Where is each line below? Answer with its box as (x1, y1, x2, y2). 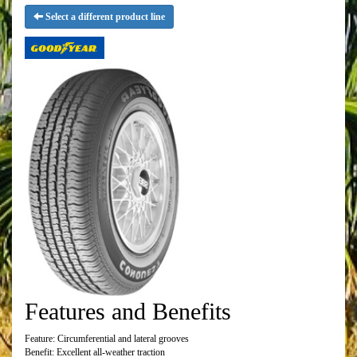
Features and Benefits (25, 298, 231, 325)
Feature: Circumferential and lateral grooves (25, 333, 189, 345)
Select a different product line (43, 10, 165, 22)
